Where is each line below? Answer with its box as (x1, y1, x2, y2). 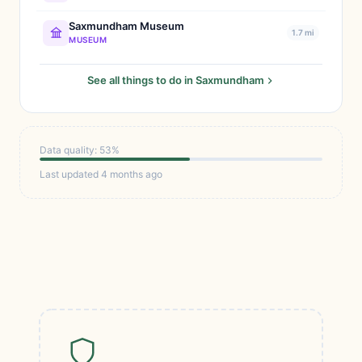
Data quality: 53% (40, 144, 120, 156)
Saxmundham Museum (69, 19, 184, 32)
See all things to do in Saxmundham (86, 74, 264, 86)
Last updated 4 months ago (40, 168, 162, 180)
